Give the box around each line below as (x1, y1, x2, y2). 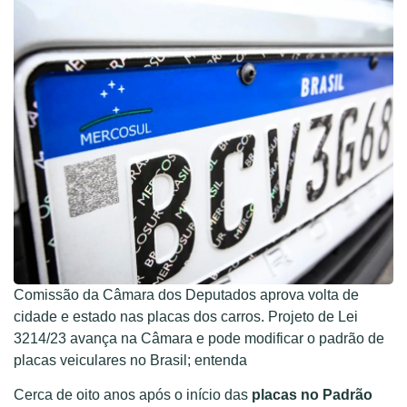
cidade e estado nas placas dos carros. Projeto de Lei (14, 308, 358, 324)
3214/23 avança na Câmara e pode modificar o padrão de (14, 330, 384, 346)
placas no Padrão (252, 387, 372, 403)
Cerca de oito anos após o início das (14, 387, 252, 403)
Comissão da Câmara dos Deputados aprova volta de (14, 286, 359, 303)
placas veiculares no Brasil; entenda (14, 352, 247, 368)
